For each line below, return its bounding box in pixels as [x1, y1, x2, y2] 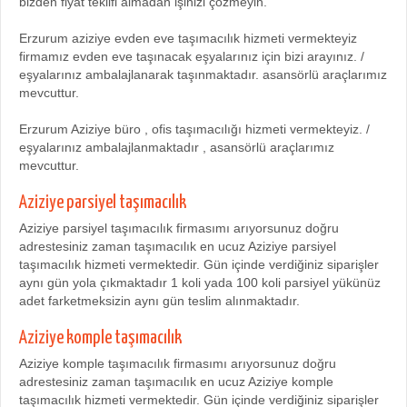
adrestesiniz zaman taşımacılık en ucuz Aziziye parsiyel [19, 239, 336, 253]
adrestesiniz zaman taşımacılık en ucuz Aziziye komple [19, 374, 333, 389]
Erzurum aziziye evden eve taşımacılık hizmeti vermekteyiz [19, 31, 357, 45]
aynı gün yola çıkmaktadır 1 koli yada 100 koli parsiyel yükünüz [19, 275, 381, 290]
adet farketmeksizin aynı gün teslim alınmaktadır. [19, 293, 300, 308]
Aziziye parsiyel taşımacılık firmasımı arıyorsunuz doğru [19, 221, 339, 235]
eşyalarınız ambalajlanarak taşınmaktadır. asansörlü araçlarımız [19, 67, 387, 82]
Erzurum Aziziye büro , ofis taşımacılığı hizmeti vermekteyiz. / [19, 122, 370, 136]
